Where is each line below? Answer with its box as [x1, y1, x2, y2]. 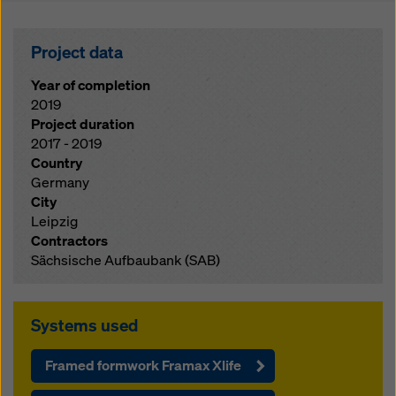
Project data [31, 42, 123, 63]
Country [31, 154, 82, 172]
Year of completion [31, 76, 150, 95]
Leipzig [31, 212, 78, 231]
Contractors [31, 232, 108, 250]
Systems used [31, 315, 138, 336]
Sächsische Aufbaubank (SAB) [31, 251, 220, 270]
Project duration [31, 115, 134, 133]
